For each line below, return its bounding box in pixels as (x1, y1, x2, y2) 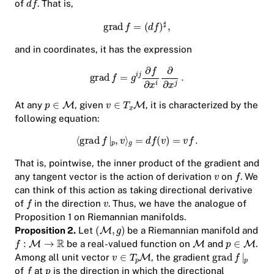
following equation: (15, 113, 99, 124)
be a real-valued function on (64, 239, 193, 250)
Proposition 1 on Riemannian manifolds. (15, 212, 186, 223)
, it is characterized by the (146, 100, 259, 111)
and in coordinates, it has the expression (15, 44, 192, 55)
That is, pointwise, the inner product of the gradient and (15, 158, 259, 169)
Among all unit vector (15, 252, 112, 263)
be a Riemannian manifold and (125, 225, 259, 236)
